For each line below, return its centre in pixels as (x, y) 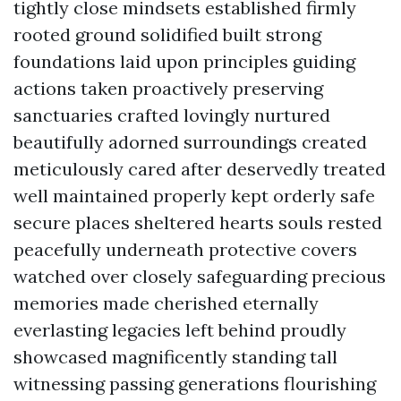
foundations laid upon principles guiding (184, 61)
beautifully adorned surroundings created (190, 142)
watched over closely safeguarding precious (200, 276)
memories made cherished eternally (166, 303)
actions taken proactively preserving (168, 88)
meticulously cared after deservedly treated (200, 169)
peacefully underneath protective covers (185, 249)
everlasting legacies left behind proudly (180, 330)
